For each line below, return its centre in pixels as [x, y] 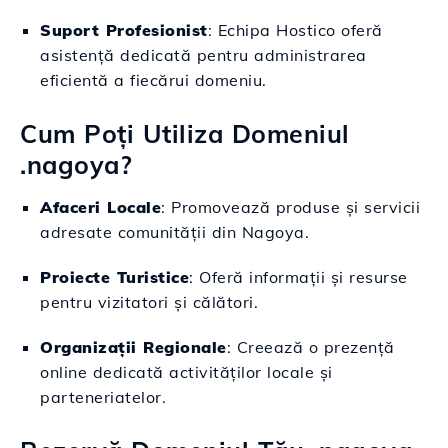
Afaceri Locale [100, 207]
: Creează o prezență [310, 347]
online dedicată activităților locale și [186, 372]
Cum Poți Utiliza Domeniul [185, 133]
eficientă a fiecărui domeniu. [153, 80]
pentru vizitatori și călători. [149, 302]
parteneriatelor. [103, 397]
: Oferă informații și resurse [298, 277]
